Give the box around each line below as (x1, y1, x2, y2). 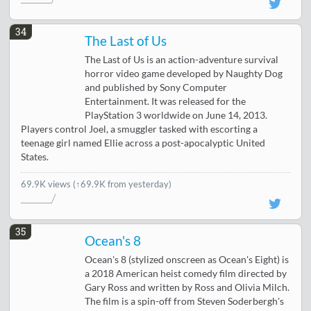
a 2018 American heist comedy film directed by (85, 267, 287, 279)
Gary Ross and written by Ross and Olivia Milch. (85, 281, 290, 293)
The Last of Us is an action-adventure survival (85, 53, 279, 65)
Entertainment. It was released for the (85, 95, 246, 107)
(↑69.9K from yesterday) (73, 178, 172, 190)
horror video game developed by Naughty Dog (85, 67, 283, 79)
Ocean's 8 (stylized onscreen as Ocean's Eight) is (85, 253, 289, 265)
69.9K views (21, 178, 74, 190)
